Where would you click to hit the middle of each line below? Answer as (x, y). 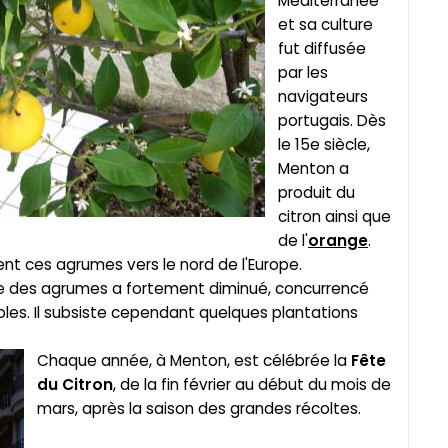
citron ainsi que (334, 217)
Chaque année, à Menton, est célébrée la (194, 361)
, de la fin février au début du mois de (252, 385)
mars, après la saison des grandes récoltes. (199, 409)
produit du (316, 193)
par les (303, 73)
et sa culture (325, 25)
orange (338, 241)
